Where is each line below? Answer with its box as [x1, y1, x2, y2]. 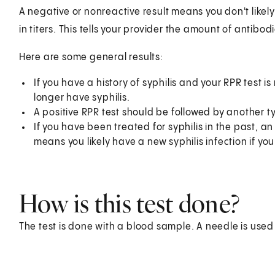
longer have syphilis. [33, 92, 130, 103]
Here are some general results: [18, 52, 163, 63]
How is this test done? [18, 187, 240, 219]
